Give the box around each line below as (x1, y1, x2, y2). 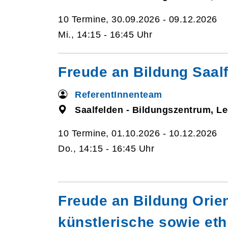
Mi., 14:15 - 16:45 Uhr (58, 30, 152, 40)
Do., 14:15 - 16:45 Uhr (58, 144, 154, 154)
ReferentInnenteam (75, 90, 162, 100)
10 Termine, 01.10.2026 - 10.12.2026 (58, 128, 217, 138)
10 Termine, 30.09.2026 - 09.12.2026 (58, 14, 217, 24)
